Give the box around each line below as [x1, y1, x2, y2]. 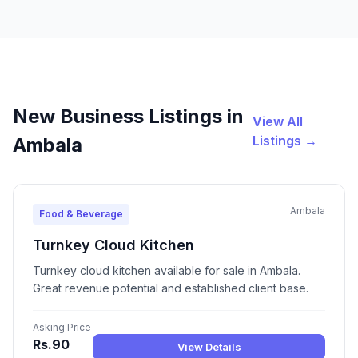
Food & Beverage [39, 208, 123, 221]
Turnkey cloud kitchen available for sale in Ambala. [33, 264, 300, 278]
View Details [177, 340, 241, 353]
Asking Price [33, 321, 91, 334]
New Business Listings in [13, 105, 244, 129]
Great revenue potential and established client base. [33, 281, 308, 296]
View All [252, 113, 303, 130]
